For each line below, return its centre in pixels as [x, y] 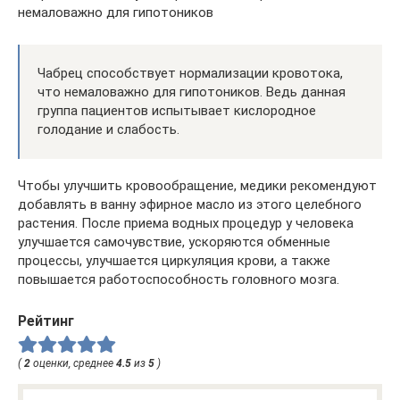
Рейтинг [46, 321]
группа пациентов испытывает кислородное [177, 111]
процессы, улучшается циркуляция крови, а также [174, 261]
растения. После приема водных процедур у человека [186, 223]
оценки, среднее [73, 363]
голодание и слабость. [108, 129]
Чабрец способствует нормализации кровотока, [190, 73]
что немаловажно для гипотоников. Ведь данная [192, 92]
